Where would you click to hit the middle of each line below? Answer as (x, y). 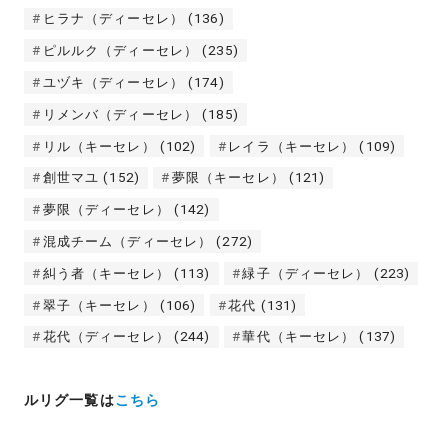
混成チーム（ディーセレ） (127, 241)
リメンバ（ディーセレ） (120, 114)
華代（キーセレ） (299, 337)
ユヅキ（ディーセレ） (113, 82)
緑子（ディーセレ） (306, 273)
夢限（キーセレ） (228, 178)
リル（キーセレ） (99, 146)
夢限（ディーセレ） (106, 210)
